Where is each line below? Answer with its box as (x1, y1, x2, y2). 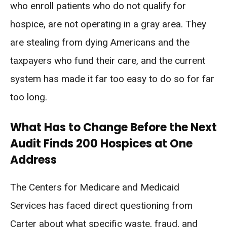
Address (10, 152, 57, 168)
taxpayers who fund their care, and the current (10, 55, 205, 66)
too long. (10, 91, 47, 103)
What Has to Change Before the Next (10, 120, 217, 135)
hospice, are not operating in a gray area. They (10, 18, 206, 30)
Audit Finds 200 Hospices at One (10, 136, 193, 152)
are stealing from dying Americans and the (10, 36, 190, 48)
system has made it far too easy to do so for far (10, 73, 214, 85)
